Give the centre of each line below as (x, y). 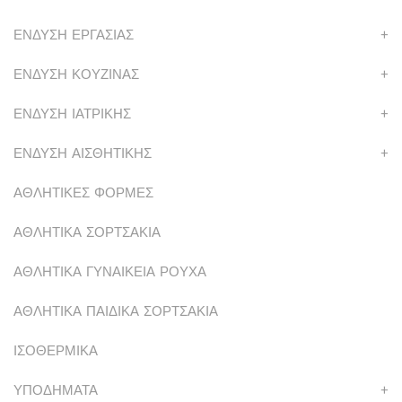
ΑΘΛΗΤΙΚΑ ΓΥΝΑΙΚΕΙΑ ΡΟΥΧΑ (110, 272)
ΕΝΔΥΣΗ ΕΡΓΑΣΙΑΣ (74, 35)
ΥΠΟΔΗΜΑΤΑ (56, 391)
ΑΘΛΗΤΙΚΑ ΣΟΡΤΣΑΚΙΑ (87, 233)
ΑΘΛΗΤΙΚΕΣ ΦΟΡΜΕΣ (83, 193)
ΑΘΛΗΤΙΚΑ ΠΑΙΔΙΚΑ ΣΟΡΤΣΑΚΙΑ (116, 312)
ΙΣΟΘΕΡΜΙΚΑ (56, 351)
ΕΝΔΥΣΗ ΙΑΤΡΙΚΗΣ (72, 114)
